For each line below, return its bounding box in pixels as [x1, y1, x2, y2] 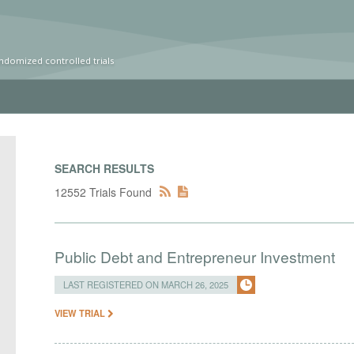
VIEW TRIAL [55, 307, 108, 319]
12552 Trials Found [55, 184, 153, 200]
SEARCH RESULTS [55, 160, 155, 176]
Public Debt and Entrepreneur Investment [55, 246, 336, 267]
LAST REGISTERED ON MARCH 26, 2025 [63, 278, 229, 291]
